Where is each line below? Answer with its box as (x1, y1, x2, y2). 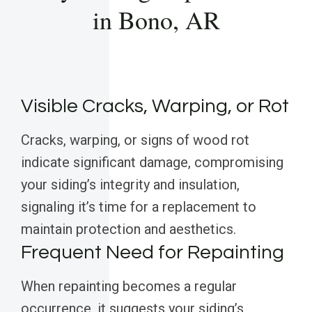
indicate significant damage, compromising (21, 154, 283, 171)
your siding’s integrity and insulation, (21, 176, 240, 194)
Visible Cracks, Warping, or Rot (21, 96, 289, 117)
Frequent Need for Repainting (21, 242, 284, 263)
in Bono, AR (92, 3, 220, 37)
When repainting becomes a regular (21, 278, 237, 295)
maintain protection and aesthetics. (21, 221, 236, 238)
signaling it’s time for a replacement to (21, 198, 256, 216)
